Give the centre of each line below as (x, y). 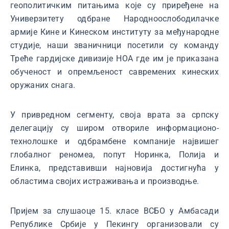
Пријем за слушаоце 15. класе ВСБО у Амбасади (114, 211)
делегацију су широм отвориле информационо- (114, 128)
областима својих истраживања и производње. (105, 181)
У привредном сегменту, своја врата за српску (114, 115)
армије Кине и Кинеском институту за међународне (114, 32)
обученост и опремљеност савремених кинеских (114, 72)
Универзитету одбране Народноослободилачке (114, 19)
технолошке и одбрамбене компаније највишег (114, 141)
